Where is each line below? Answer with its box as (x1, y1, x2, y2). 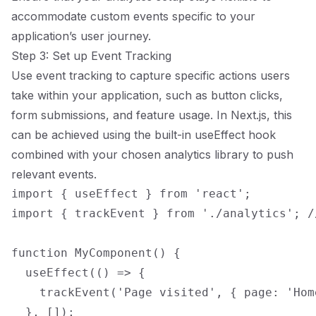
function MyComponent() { (11, 246, 181, 260)
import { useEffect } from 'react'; (11, 187, 251, 200)
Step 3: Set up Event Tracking (11, 49, 171, 63)
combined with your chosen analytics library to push (11, 147, 293, 162)
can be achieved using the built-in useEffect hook (11, 128, 276, 142)
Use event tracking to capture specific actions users (11, 68, 290, 83)
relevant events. (11, 167, 97, 181)
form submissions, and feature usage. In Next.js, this (11, 108, 292, 122)
